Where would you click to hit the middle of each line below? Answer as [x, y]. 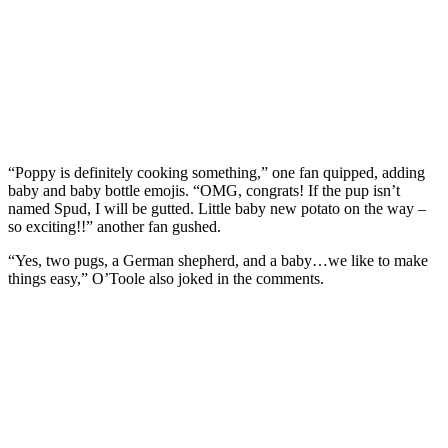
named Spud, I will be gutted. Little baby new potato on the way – [217, 208]
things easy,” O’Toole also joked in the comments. [166, 278]
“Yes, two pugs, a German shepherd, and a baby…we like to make [218, 260]
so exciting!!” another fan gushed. [114, 226]
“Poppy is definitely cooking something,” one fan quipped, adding [216, 172]
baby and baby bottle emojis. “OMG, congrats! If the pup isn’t [204, 190]
